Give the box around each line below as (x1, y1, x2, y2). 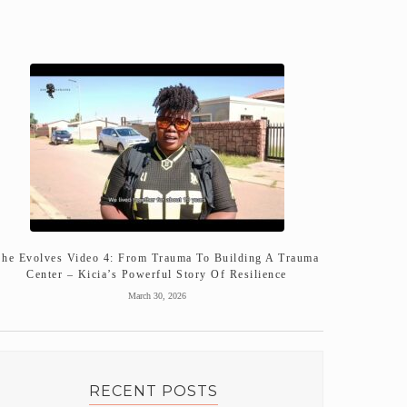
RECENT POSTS (88, 382, 218, 400)
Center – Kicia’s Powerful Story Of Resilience (26, 267, 287, 281)
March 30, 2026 (127, 290, 186, 301)
